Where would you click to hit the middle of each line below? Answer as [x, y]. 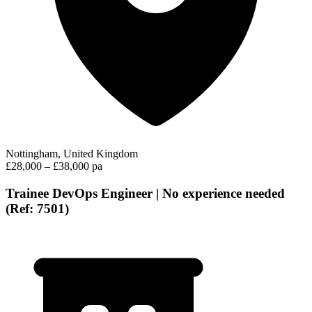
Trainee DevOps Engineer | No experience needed [145, 194]
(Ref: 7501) [37, 209]
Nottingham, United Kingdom [72, 154]
